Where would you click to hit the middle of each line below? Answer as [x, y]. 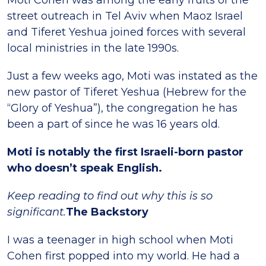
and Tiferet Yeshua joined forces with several [126, 32]
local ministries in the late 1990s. [93, 48]
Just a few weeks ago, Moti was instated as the [132, 76]
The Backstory [107, 212]
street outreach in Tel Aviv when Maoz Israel [125, 16]
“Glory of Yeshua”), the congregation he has [122, 108]
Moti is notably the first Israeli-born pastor [125, 152]
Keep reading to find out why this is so [110, 196]
